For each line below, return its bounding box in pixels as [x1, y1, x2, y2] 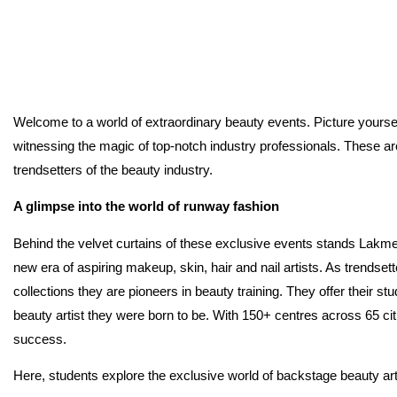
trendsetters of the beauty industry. [13, 162, 213, 177]
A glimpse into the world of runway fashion [13, 198, 279, 214]
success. [13, 331, 66, 346]
